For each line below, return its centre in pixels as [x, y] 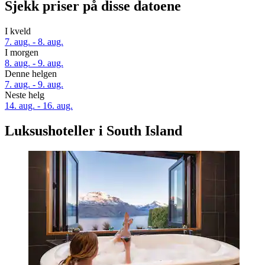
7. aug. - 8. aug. [34, 41]
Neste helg [25, 95]
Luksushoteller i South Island [93, 130]
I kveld [18, 31]
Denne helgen [31, 73]
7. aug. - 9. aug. [34, 84]
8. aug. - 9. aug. [34, 63]
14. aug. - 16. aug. [39, 105]
